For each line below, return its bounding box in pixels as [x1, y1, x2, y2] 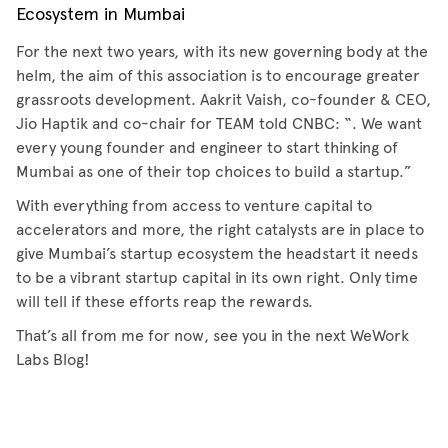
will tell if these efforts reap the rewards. [16, 292, 313, 311]
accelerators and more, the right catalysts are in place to [16, 220, 424, 239]
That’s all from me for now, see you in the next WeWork [16, 326, 409, 345]
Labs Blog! [16, 350, 90, 369]
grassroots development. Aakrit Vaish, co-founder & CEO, [16, 90, 431, 109]
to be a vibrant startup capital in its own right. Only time [16, 268, 418, 287]
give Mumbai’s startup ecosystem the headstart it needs [16, 244, 418, 263]
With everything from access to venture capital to [16, 196, 372, 215]
